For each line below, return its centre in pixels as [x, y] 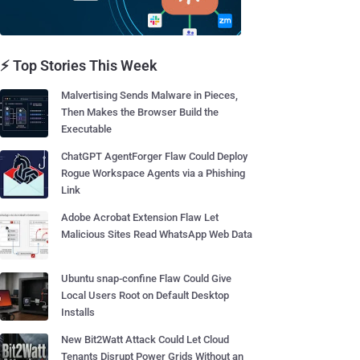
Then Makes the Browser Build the [140, 112]
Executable [86, 129]
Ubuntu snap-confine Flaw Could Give [146, 278]
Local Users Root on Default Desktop [145, 295]
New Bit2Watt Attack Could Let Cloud [145, 340]
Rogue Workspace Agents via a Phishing [153, 173]
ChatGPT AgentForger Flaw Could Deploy [154, 156]
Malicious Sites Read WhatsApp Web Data [157, 234]
